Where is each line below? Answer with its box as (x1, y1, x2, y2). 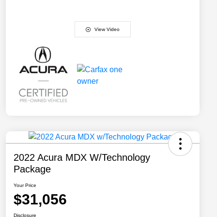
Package (14, 163, 51, 174)
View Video (94, 27, 120, 32)
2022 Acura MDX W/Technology (14, 152, 150, 163)
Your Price (14, 182, 36, 188)
